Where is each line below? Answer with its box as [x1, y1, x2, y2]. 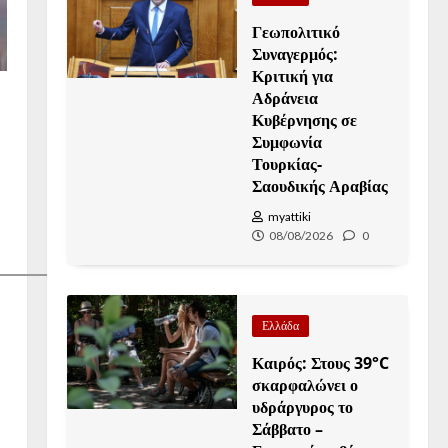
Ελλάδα [262, 318, 300, 333]
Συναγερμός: [252, 43, 339, 65]
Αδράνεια [252, 87, 319, 109]
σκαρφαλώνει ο [252, 374, 359, 396]
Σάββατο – [252, 418, 324, 440]
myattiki [268, 209, 312, 224]
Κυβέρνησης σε [252, 109, 358, 131]
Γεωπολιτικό [252, 21, 341, 43]
